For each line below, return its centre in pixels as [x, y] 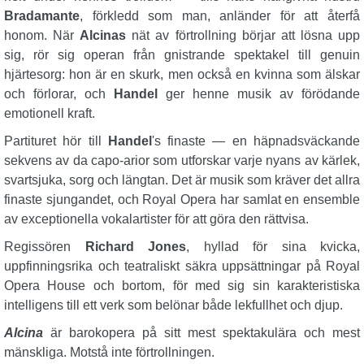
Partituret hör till [56, 141]
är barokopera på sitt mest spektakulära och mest [201, 333]
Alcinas [103, 35]
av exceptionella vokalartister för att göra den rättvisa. [156, 219]
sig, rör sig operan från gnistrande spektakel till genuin [182, 55]
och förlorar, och [59, 94]
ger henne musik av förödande [259, 94]
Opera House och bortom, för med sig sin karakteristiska [182, 286]
